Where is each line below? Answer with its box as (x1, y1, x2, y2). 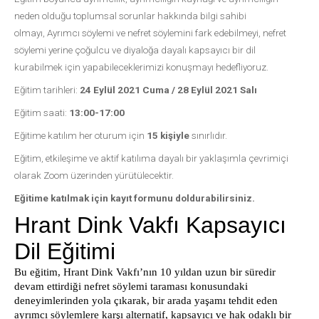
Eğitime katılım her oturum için (14, 130, 145, 141)
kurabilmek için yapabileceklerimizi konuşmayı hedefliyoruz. (14, 61, 271, 73)
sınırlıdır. (189, 130, 227, 141)
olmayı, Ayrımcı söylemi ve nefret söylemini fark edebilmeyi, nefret (14, 27, 286, 38)
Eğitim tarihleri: (14, 84, 80, 95)
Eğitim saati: (14, 107, 69, 118)
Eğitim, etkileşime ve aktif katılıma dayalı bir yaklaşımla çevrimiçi (14, 152, 288, 164)
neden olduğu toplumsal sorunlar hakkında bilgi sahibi (14, 10, 246, 21)
